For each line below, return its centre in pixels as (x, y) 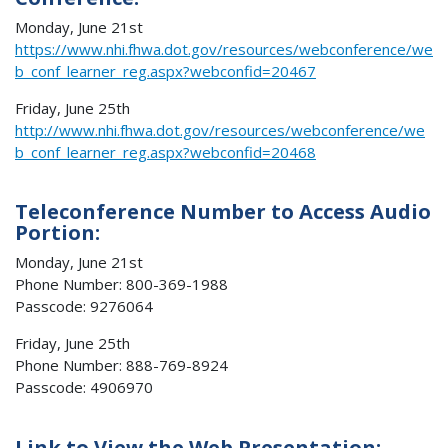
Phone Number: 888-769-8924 (121, 364)
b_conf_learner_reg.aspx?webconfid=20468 (165, 151)
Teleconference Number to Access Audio (223, 212)
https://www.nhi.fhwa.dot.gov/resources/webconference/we (224, 48)
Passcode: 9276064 (84, 305)
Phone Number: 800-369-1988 (121, 283)
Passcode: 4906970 (84, 386)
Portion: (57, 233)
